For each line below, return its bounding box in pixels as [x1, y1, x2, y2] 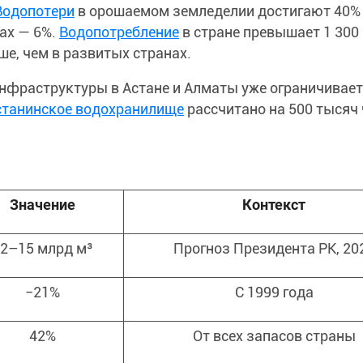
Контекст [242, 195, 305, 213]
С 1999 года [234, 283, 314, 301]
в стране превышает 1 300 [179, 23, 359, 41]
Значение [9, 195, 75, 213]
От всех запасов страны [192, 327, 356, 344]
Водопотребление [59, 23, 179, 41]
